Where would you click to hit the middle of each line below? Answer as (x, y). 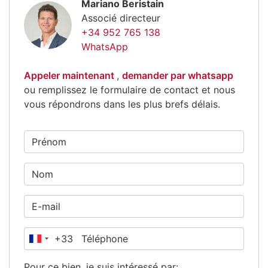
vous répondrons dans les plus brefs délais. (122, 104)
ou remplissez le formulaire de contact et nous (130, 89)
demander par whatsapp (178, 75)
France (51, 241)
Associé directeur (121, 18)
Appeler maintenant (70, 75)
